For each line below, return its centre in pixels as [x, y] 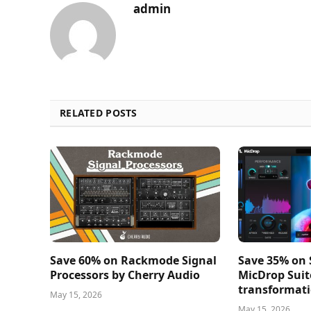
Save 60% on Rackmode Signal [133, 261]
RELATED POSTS [99, 113]
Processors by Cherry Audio [125, 275]
